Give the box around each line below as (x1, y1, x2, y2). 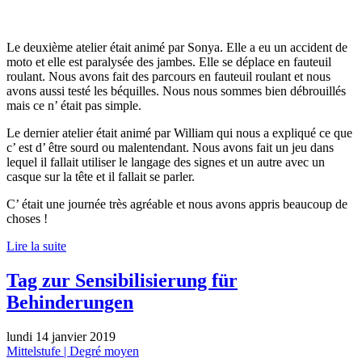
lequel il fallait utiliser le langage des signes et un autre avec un (6, 155, 325, 170)
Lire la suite (6, 239, 66, 254)
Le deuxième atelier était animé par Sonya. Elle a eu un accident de (6, 40, 347, 55)
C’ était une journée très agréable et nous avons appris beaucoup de (6, 197, 347, 212)
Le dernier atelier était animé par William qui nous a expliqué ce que (6, 126, 352, 141)
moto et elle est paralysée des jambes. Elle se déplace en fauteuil (6, 55, 331, 69)
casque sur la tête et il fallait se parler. (6, 170, 195, 184)
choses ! (6, 212, 48, 226)
